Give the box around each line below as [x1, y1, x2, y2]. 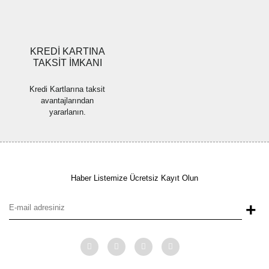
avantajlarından [41, 95, 94, 105]
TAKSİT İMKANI [32, 57, 102, 68]
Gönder [122, 13, 147, 22]
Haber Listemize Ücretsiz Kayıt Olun [71, 173, 198, 183]
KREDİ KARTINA [29, 46, 105, 56]
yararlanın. [49, 107, 86, 116]
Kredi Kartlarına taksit [29, 84, 105, 94]
